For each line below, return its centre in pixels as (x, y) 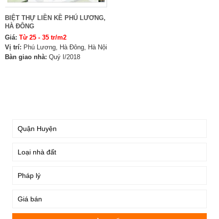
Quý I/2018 (65, 57)
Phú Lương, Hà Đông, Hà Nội (65, 47)
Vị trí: (13, 47)
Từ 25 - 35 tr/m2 (43, 37)
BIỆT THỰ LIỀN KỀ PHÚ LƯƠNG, (55, 18)
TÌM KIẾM (29, 101)
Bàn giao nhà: (26, 57)
